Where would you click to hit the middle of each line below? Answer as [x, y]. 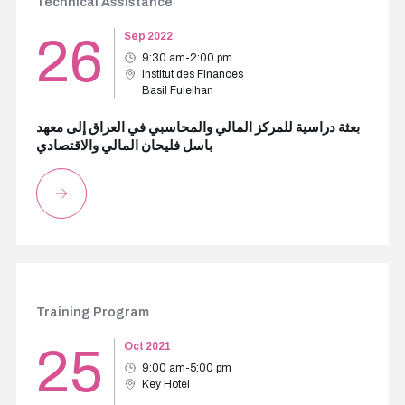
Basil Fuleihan [177, 90]
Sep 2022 [148, 36]
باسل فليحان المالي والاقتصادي [124, 146]
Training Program [92, 312]
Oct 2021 [147, 346]
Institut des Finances [192, 74]
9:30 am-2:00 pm [187, 58]
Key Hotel [165, 384]
